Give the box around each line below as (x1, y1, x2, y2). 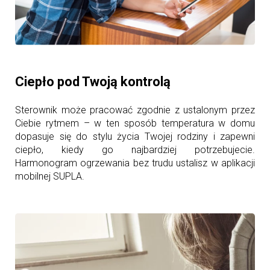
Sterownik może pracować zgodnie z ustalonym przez (15, 104, 255, 116)
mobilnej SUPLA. (15, 170, 84, 182)
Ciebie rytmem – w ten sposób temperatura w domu (15, 117, 255, 129)
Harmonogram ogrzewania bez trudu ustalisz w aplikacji (15, 157, 255, 169)
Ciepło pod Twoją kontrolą (15, 74, 171, 89)
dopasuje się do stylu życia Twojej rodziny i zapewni (15, 130, 255, 142)
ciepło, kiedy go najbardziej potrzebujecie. (15, 143, 255, 155)
